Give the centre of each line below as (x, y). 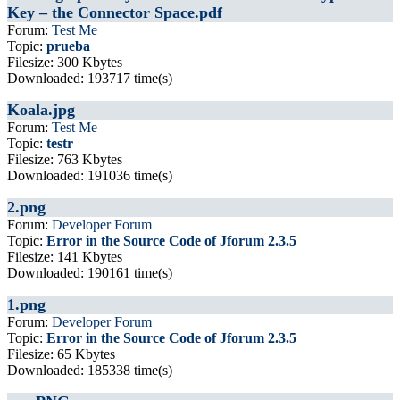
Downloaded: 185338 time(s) (90, 370)
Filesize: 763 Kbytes (65, 159)
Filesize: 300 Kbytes (65, 62)
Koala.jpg (41, 110)
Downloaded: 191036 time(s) (90, 175)
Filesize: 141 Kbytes (65, 257)
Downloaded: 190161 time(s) (90, 273)
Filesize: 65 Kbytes (61, 354)
